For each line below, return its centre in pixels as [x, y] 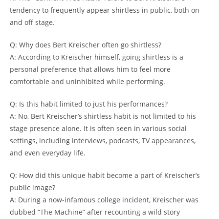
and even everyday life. [48, 153]
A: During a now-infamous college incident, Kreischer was [104, 199]
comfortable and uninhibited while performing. [88, 81]
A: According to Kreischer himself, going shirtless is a [97, 57]
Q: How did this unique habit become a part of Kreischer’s [105, 175]
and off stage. [32, 22]
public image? [33, 187]
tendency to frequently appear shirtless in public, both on [105, 10]
